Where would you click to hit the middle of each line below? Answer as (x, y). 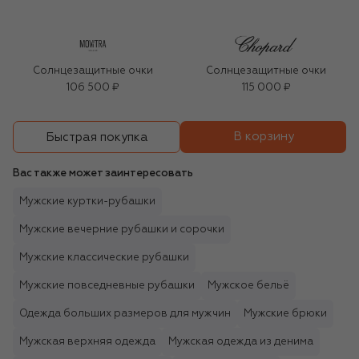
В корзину (263, 137)
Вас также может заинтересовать (103, 174)
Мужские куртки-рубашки (87, 202)
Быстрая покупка (97, 137)
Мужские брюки (285, 314)
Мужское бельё (248, 286)
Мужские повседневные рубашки (107, 286)
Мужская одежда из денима (241, 342)
